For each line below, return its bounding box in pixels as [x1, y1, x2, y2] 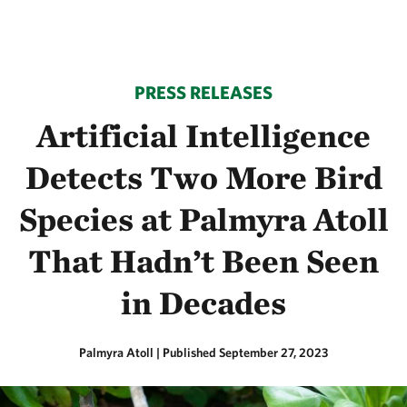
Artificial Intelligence [36, 115, 371, 155]
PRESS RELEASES [134, 82, 273, 103]
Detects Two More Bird [25, 157, 382, 197]
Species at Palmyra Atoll [18, 199, 389, 239]
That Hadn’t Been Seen [28, 241, 379, 281]
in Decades [121, 283, 286, 323]
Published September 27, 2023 [163, 345, 328, 360]
